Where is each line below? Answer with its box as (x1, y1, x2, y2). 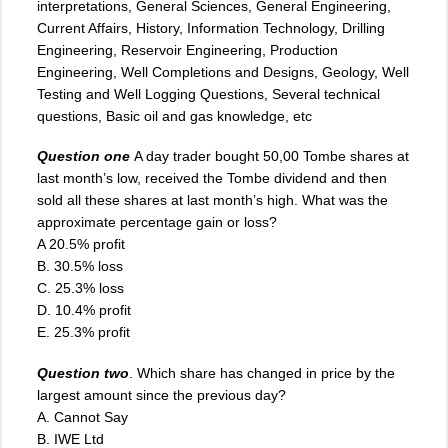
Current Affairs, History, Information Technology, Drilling (37, 20, 385, 37)
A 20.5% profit (37, 236, 125, 253)
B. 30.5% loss (37, 258, 123, 275)
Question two (37, 364, 129, 381)
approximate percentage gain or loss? (37, 214, 277, 231)
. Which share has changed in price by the (129, 364, 395, 381)
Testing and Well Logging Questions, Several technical (37, 86, 380, 103)
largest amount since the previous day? (37, 386, 286, 403)
